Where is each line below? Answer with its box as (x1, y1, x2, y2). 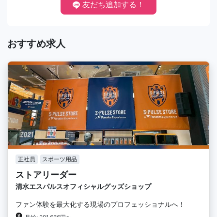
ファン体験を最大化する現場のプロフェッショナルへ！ (15, 200, 185, 208)
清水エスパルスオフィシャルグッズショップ (15, 182, 151, 190)
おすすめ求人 (7, 37, 65, 49)
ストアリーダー (15, 169, 77, 180)
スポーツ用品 (42, 155, 77, 163)
